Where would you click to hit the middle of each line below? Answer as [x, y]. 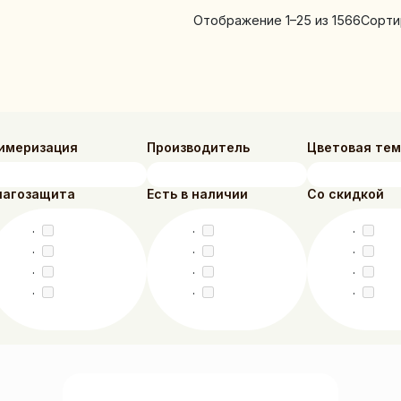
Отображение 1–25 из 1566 [277, 20]
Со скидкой [346, 194]
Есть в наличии [198, 194]
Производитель [199, 148]
